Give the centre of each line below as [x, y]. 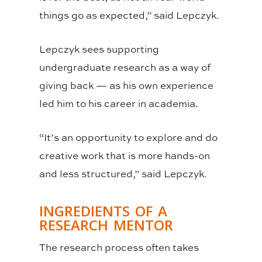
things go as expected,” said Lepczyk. [130, 15]
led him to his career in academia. [120, 104]
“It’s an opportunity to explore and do [129, 137]
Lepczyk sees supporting [99, 49]
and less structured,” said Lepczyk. [125, 174]
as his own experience [161, 85]
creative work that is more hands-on [125, 156]
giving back [68, 85]
